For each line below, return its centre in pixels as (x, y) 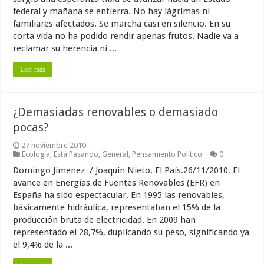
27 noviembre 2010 (54, 145)
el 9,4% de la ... (43, 245)
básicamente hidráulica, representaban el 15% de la (117, 207)
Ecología (36, 154)
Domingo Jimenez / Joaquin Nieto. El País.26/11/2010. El (127, 170)
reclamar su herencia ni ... (65, 48)
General (115, 154)
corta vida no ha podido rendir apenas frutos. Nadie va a (126, 36)
